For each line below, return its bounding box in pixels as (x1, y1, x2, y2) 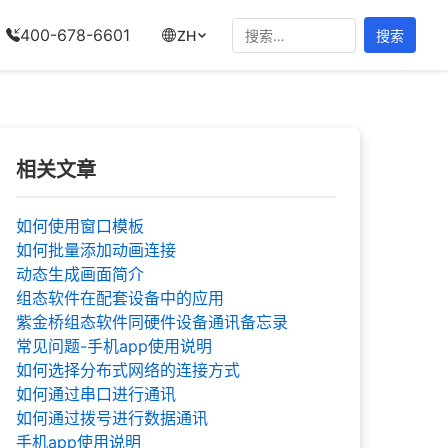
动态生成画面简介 (16, 264, 144, 284)
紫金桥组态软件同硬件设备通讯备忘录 (16, 312, 288, 332)
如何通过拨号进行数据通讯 (16, 408, 208, 428)
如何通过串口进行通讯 (16, 384, 176, 404)
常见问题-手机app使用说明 (16, 336, 212, 356)
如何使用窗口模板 (16, 216, 144, 236)
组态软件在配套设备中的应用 (16, 288, 224, 308)
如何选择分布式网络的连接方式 (16, 360, 240, 380)
